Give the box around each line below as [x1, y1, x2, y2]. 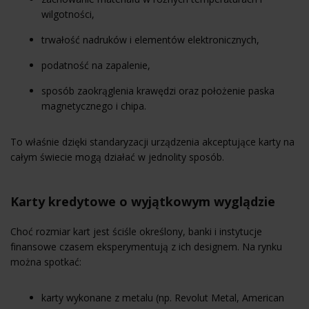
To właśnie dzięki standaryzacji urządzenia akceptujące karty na [10, 134, 295, 148]
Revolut [175, 290, 208, 304]
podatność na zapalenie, [41, 58, 150, 72]
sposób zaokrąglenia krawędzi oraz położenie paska [41, 83, 275, 97]
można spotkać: [10, 255, 81, 268]
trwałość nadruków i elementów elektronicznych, [41, 32, 259, 46]
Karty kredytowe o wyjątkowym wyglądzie [10, 192, 275, 210]
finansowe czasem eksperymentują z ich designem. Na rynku [10, 239, 282, 253]
